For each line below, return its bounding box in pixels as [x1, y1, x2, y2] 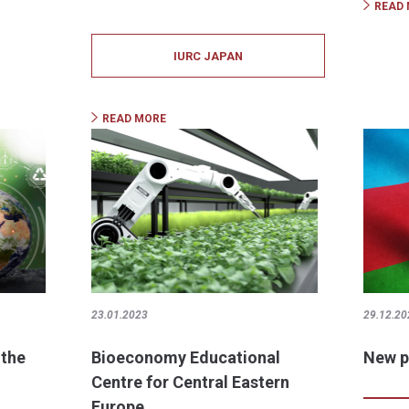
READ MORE [101, 112, 166, 126]
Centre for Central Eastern [90, 372, 289, 393]
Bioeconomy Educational [90, 348, 280, 368]
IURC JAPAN [173, 48, 243, 63]
